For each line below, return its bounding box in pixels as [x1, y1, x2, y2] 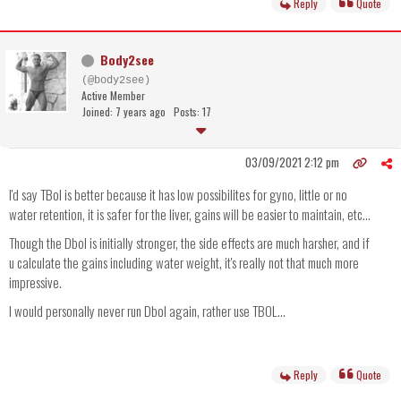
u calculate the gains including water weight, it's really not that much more [9, 252, 359, 273]
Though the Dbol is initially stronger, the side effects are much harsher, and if [9, 233, 370, 253]
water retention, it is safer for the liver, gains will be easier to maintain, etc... [9, 204, 371, 225]
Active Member [81, 88, 145, 104]
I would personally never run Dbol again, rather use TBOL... [9, 301, 286, 321]
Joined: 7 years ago [82, 104, 166, 120]
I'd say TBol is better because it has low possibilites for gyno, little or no [9, 184, 347, 205]
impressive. [9, 272, 62, 293]
